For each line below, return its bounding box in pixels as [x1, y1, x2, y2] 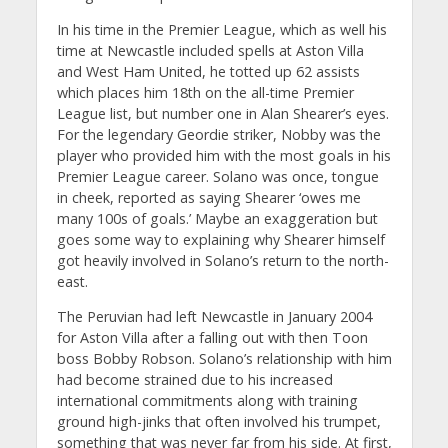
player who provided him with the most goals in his [56, 145, 391, 165]
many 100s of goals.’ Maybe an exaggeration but [56, 208, 378, 228]
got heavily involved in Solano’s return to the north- [56, 250, 389, 270]
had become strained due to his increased [56, 370, 333, 390]
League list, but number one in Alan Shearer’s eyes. [56, 103, 389, 123]
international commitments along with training [56, 391, 358, 411]
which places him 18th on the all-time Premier [56, 82, 354, 102]
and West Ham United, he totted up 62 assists [56, 61, 360, 81]
